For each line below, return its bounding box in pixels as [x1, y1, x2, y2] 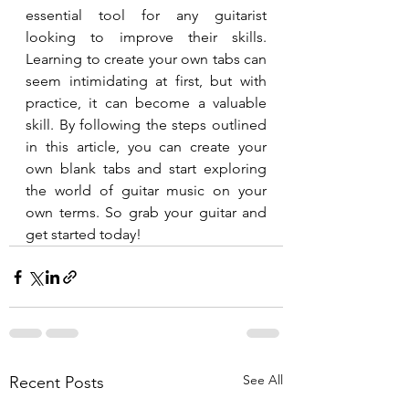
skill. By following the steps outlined [26, 116, 267, 134]
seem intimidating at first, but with [26, 72, 267, 90]
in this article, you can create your [26, 138, 267, 156]
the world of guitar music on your [26, 182, 267, 200]
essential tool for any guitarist [26, 6, 267, 25]
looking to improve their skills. [26, 28, 267, 47]
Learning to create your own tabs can [26, 50, 267, 68]
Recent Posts [9, 372, 104, 393]
